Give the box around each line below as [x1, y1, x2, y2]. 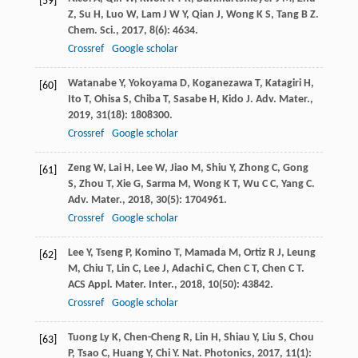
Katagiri [265, 78, 301, 90]
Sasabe [173, 93, 207, 106]
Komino [134, 247, 172, 260]
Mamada [184, 247, 226, 260]
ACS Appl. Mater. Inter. [67, 279, 174, 292]
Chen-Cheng [123, 332, 181, 344]
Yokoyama [128, 78, 177, 90]
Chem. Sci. [67, 25, 116, 38]
